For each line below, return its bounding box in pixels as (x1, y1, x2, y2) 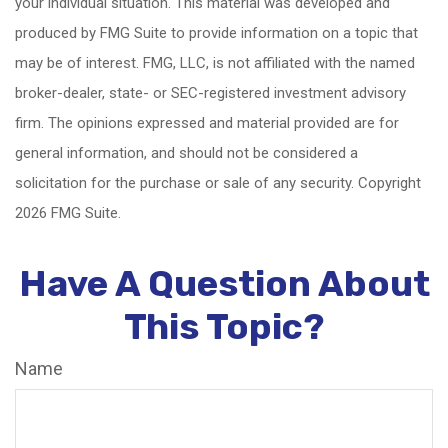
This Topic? (124, 305, 324, 348)
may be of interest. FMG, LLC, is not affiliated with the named (15, 54, 415, 72)
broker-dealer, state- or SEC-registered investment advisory (15, 84, 406, 102)
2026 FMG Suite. (15, 204, 121, 222)
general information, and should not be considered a (15, 144, 358, 162)
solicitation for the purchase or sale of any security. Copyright (15, 174, 421, 192)
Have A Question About (18, 262, 430, 305)
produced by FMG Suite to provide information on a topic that (15, 24, 418, 42)
